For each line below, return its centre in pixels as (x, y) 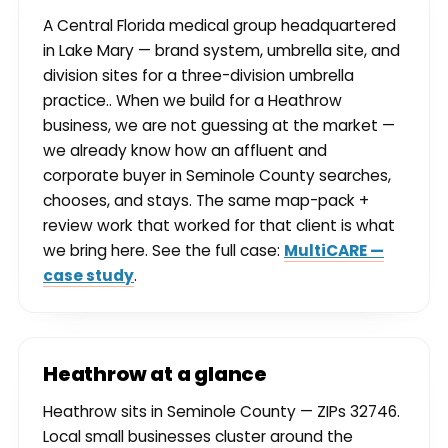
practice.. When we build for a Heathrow (192, 101)
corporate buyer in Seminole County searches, (217, 176)
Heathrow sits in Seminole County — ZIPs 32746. (221, 412)
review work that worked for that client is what (219, 226)
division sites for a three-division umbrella (198, 76)
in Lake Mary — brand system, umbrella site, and (221, 51)
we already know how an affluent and (185, 151)
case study (88, 276)
